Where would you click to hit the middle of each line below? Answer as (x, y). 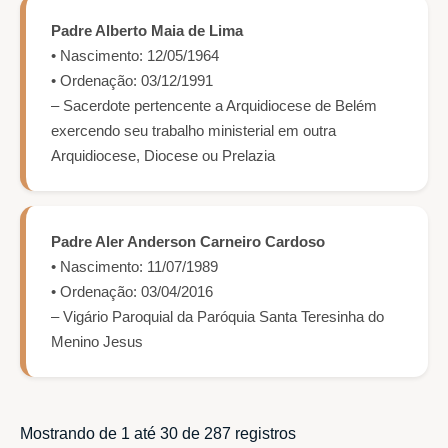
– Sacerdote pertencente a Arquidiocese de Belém (214, 106)
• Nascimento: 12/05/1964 (135, 56)
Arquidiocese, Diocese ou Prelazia (163, 156)
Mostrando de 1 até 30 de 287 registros (158, 434)
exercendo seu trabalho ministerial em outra (193, 131)
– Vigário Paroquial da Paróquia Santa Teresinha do (217, 317)
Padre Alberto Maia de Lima (147, 31)
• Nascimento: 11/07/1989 (134, 267)
